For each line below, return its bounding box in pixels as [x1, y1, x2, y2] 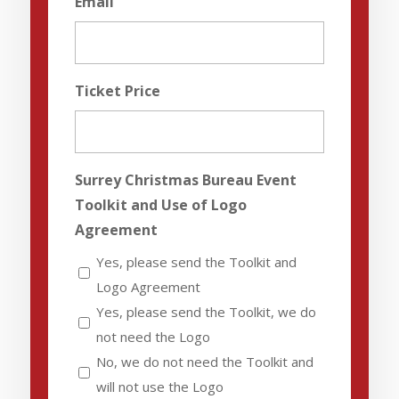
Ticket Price [74, 80, 160, 101]
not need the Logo [95, 327, 210, 346]
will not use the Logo [95, 377, 224, 395]
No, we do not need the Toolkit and [95, 352, 313, 370]
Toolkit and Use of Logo [74, 194, 247, 215]
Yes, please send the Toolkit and [95, 252, 297, 271]
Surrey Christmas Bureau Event [74, 169, 297, 190]
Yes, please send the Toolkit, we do [95, 302, 316, 321]
